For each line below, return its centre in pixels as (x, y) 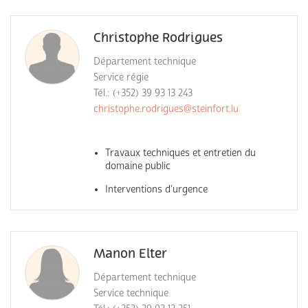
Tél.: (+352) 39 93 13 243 (143, 93)
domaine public (138, 166)
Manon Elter (130, 254)
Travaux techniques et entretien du (180, 153)
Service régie (121, 77)
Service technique (131, 293)
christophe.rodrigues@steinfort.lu (166, 109)
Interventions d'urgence (156, 189)
